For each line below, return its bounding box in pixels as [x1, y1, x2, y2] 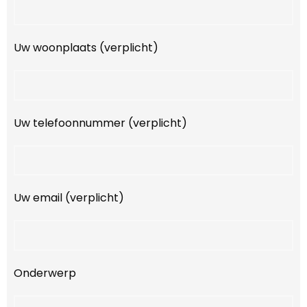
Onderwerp [14, 265, 76, 282]
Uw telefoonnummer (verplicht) [14, 114, 187, 131]
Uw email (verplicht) [14, 190, 124, 206]
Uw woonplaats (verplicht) [14, 39, 158, 56]
